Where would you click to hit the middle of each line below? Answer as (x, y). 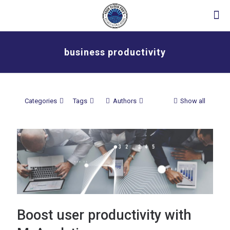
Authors (124, 101)
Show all (193, 101)
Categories (41, 101)
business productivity (115, 52)
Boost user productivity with (104, 215)
